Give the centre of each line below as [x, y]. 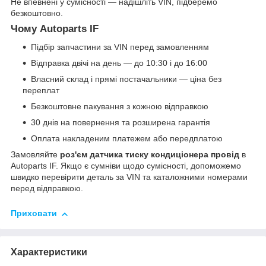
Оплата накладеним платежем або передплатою [127, 139]
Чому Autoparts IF [55, 29]
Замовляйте [35, 155]
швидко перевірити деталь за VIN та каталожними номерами [129, 177]
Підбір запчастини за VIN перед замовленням [120, 47]
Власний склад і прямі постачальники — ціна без [126, 79]
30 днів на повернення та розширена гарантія [121, 123]
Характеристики [49, 252]
